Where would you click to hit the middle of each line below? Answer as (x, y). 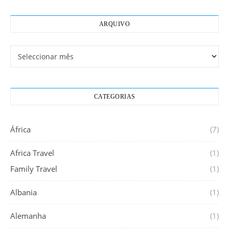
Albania (24, 192)
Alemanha (28, 216)
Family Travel (34, 169)
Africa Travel (32, 153)
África (20, 129)
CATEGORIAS (114, 97)
